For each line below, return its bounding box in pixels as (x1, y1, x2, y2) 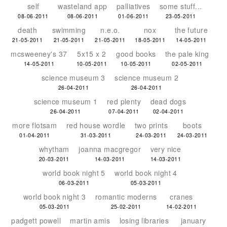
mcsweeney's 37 (11, 49, 67, 59)
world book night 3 (23, 192, 86, 202)
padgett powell (11, 215, 61, 225)
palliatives (117, 1, 150, 11)
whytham (39, 144, 69, 154)
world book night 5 (43, 168, 105, 178)
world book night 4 (115, 168, 177, 178)
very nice (150, 144, 181, 154)
